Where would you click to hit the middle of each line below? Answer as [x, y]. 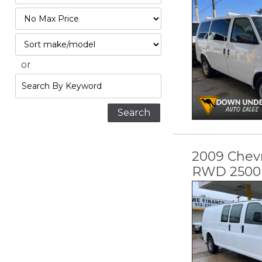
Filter [27, 14]
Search [31, 80]
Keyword [36, 108]
